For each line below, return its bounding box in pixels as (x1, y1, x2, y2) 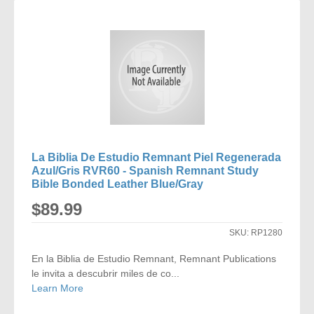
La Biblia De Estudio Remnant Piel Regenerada (32, 151, 282, 163)
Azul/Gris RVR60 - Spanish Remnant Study (32, 165, 259, 177)
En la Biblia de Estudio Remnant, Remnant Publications (32, 253, 277, 264)
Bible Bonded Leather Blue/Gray (32, 178, 204, 190)
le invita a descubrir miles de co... (32, 268, 180, 279)
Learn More (32, 282, 84, 294)
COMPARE (170, 10, 223, 21)
